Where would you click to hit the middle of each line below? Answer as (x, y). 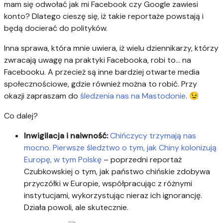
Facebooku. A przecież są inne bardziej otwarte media (102, 72)
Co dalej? (21, 116)
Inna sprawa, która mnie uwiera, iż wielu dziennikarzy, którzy (111, 48)
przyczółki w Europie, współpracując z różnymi (108, 184)
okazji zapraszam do (42, 96)
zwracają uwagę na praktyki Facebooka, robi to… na (98, 60)
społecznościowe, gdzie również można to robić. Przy (101, 84)
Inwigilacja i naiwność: (66, 136)
